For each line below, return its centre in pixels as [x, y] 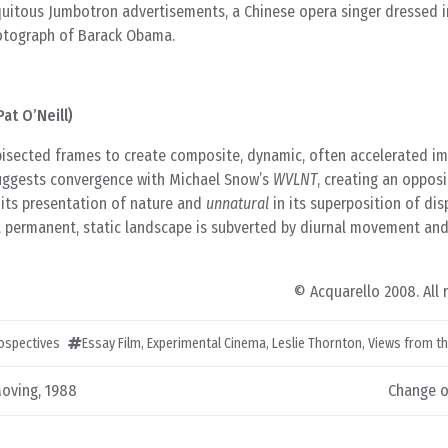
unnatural [237, 203]
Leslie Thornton [317, 343]
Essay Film [111, 343]
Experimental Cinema [206, 343]
